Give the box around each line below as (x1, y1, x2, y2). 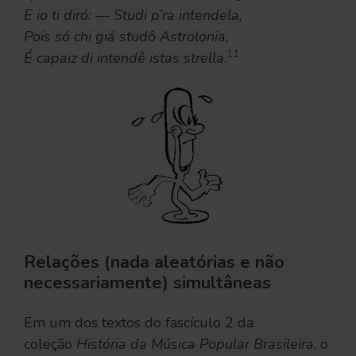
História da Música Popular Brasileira (76, 334, 314, 354)
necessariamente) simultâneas (24, 270, 271, 295)
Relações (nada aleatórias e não (24, 250, 284, 274)
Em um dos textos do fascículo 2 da (24, 312, 253, 332)
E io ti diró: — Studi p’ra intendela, (24, 5, 242, 25)
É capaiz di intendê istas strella (24, 48, 224, 68)
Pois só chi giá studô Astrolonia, (24, 26, 229, 46)
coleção (24, 334, 76, 354)
